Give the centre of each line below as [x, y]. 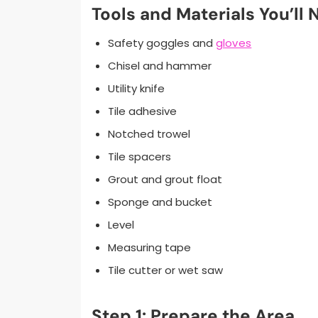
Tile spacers [139, 156]
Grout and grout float [165, 179]
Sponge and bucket [160, 202]
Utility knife [136, 88]
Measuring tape [149, 247]
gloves [234, 43]
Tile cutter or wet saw [165, 270]
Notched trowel [149, 133]
